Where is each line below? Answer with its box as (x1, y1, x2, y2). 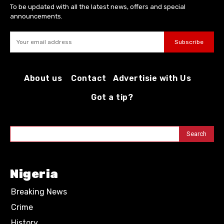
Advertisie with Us (113, 73, 191, 83)
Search (186, 129, 206, 137)
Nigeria (10, 167, 58, 181)
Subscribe (174, 38, 203, 45)
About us (24, 73, 62, 83)
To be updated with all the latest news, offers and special (10, 3, 185, 10)
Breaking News (11, 187, 67, 196)
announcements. (10, 12, 62, 20)
